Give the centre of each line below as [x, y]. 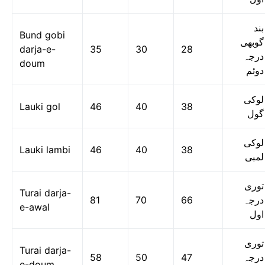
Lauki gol [40, 106]
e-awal [35, 207]
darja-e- [38, 49]
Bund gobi [42, 35]
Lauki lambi [45, 150]
